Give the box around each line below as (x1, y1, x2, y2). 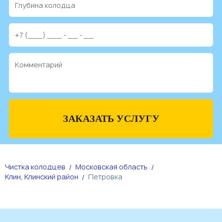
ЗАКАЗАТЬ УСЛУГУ (62, 113, 160, 124)
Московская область (75, 162, 148, 172)
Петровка (88, 172, 122, 182)
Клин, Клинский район (5, 172, 78, 182)
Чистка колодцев (5, 162, 65, 172)
